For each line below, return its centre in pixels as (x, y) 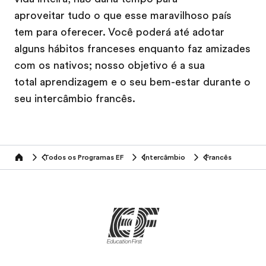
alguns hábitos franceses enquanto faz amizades (132, 48)
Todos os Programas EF (84, 157)
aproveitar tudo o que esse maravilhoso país (123, 15)
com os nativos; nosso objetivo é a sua (110, 65)
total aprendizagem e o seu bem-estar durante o (132, 82)
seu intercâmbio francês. (75, 98)
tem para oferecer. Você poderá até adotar (119, 32)
